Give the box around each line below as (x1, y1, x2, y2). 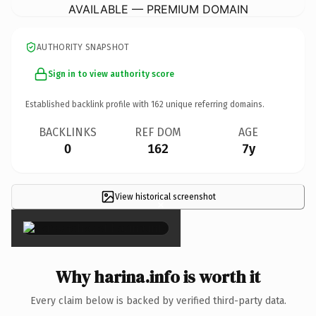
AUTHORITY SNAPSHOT (37, 42, 130, 52)
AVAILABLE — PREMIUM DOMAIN (68, 1, 248, 16)
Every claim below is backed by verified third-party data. (30, 294, 286, 307)
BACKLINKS (39, 125, 97, 139)
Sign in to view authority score (48, 68, 174, 79)
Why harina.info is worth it (56, 265, 260, 288)
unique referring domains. (164, 99, 265, 109)
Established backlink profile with (25, 99, 151, 109)
